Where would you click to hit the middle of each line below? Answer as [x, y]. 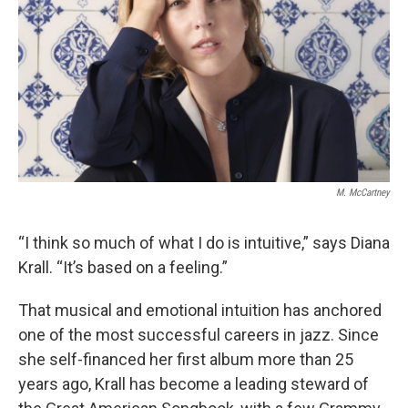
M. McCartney [363, 192]
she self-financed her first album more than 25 [186, 359]
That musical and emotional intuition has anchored [200, 310]
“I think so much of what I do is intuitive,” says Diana [204, 242]
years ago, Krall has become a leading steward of [194, 383]
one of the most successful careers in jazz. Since [199, 334]
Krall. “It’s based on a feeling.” [123, 267]
